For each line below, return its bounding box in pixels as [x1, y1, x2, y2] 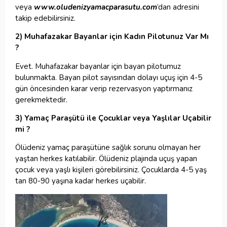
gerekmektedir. [15, 94, 67, 105]
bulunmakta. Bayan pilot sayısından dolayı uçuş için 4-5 [15, 72, 202, 83]
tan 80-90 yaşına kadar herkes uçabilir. [15, 176, 146, 186]
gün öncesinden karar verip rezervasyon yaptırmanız [15, 83, 193, 94]
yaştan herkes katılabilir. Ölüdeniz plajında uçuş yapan [15, 154, 197, 164]
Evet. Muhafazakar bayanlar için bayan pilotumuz [15, 61, 181, 71]
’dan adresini [157, 2, 199, 12]
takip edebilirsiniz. [15, 13, 75, 23]
